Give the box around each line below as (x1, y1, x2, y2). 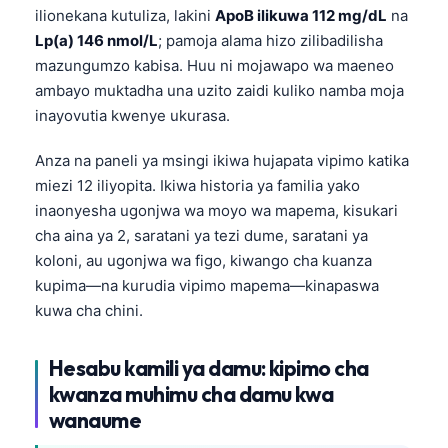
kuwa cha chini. (35, 301, 143, 321)
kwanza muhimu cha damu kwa (49, 381, 334, 408)
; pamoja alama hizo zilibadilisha (158, 31, 383, 51)
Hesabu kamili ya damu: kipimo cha (49, 355, 369, 382)
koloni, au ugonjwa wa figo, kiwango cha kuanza (35, 251, 372, 271)
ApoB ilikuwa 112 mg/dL (215, 6, 387, 26)
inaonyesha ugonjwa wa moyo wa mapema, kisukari (35, 201, 398, 221)
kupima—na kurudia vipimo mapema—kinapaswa (35, 276, 379, 296)
